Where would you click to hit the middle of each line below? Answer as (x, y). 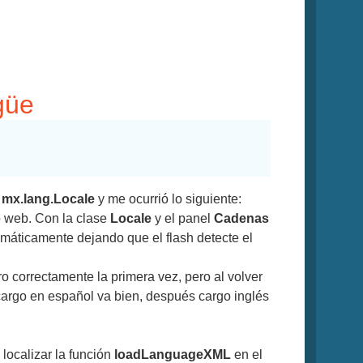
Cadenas (241, 218)
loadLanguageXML (173, 354)
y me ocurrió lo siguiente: (168, 199)
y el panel (183, 218)
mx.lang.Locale (48, 199)
